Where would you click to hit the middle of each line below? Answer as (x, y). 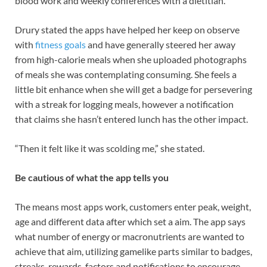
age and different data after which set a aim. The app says (130, 222)
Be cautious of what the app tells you (92, 178)
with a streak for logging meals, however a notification (124, 104)
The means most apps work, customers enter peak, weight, (133, 207)
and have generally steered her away (161, 45)
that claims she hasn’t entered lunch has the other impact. (131, 119)
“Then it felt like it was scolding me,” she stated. (110, 148)
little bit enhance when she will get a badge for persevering (133, 89)
